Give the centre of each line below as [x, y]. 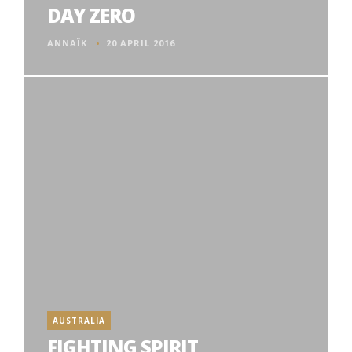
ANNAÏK [67, 43]
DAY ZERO [91, 15]
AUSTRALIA [79, 321]
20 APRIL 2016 [141, 43]
